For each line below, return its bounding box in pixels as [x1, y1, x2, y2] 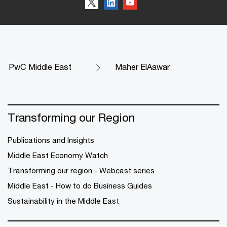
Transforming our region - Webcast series [8, 166, 155, 175]
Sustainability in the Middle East [8, 196, 119, 205]
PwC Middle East [9, 62, 71, 71]
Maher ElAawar [115, 62, 170, 71]
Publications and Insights [8, 135, 94, 144]
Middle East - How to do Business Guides [8, 181, 152, 190]
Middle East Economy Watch [8, 150, 108, 160]
